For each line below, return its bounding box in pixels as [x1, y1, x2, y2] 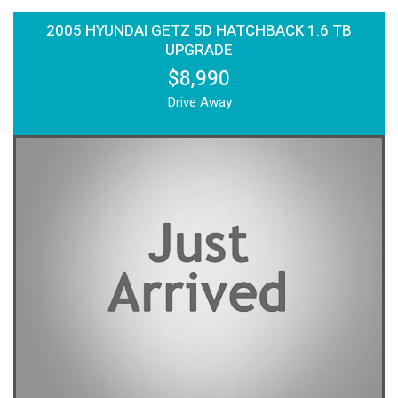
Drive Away [166, 92, 232, 113]
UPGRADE [165, 39, 233, 62]
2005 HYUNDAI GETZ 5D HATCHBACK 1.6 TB [46, 20, 352, 43]
